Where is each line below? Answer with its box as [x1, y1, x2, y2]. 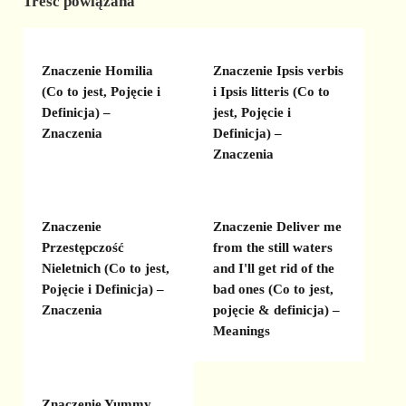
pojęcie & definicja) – [212, 303, 340, 318]
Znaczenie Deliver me [212, 219, 342, 235]
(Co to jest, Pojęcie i [42, 83, 161, 99]
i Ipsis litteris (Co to [212, 83, 330, 99]
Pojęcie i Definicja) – [42, 282, 165, 297]
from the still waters [212, 240, 333, 256]
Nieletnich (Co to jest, [42, 261, 170, 276]
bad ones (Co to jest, [212, 282, 333, 297]
